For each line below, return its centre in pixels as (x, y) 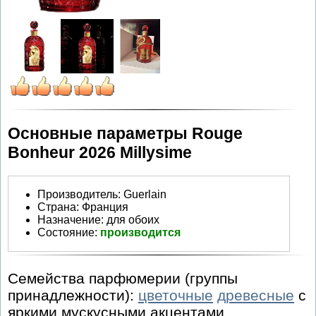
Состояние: (69, 232)
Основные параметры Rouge (125, 133)
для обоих (133, 219)
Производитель (78, 194)
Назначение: (71, 219)
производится (140, 232)
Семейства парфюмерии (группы (123, 279)
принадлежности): (73, 296)
